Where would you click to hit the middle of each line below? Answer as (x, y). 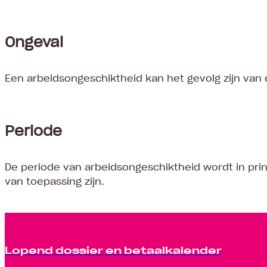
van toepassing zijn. (55, 181)
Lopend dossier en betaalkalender (113, 249)
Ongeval (34, 41)
